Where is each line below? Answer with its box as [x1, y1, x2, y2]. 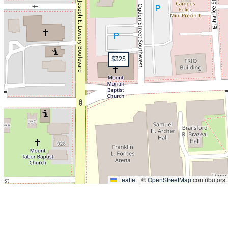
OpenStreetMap [148, 175, 192, 184]
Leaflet [117, 175, 137, 184]
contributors [191, 175, 226, 184]
